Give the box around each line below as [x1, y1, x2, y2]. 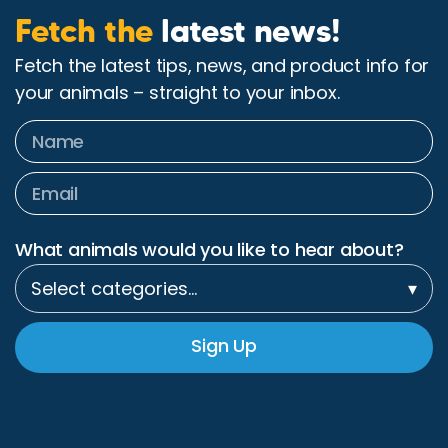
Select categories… [31, 275, 197, 301]
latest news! [153, 10, 341, 50]
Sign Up [191, 332, 257, 358]
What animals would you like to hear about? [15, 237, 404, 263]
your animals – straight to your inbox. [15, 79, 340, 105]
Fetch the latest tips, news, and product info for [15, 52, 430, 78]
